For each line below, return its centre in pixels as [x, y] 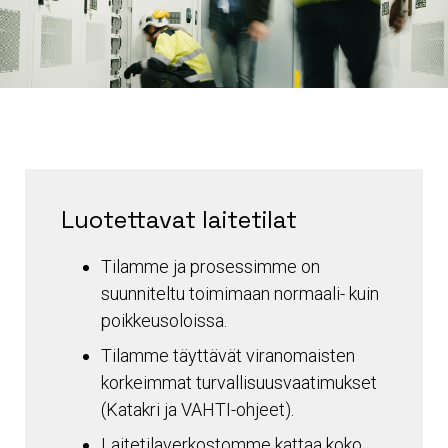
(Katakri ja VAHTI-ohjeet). [197, 410]
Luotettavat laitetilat [179, 220]
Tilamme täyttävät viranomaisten [228, 356]
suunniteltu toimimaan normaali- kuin [240, 294]
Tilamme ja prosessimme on [210, 267]
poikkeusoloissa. [164, 321]
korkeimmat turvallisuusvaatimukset [239, 383]
